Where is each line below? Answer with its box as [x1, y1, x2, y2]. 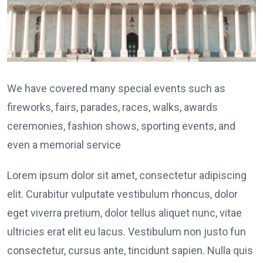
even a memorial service [7, 138, 121, 151]
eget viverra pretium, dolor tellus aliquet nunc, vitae [7, 206, 242, 219]
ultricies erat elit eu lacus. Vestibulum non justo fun [7, 225, 246, 238]
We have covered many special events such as [7, 82, 225, 95]
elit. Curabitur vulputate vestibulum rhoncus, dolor [7, 187, 238, 200]
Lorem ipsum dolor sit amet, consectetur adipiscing [7, 168, 247, 181]
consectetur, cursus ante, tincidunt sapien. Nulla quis [7, 244, 253, 257]
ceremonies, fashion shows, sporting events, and [7, 119, 235, 132]
